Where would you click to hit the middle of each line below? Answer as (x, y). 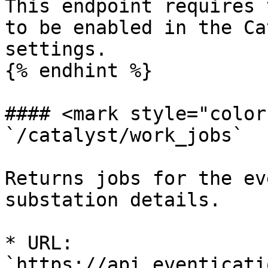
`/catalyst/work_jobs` (124, 135)
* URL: (39, 243)
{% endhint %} (79, 71)
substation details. (113, 200)
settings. (56, 49)
